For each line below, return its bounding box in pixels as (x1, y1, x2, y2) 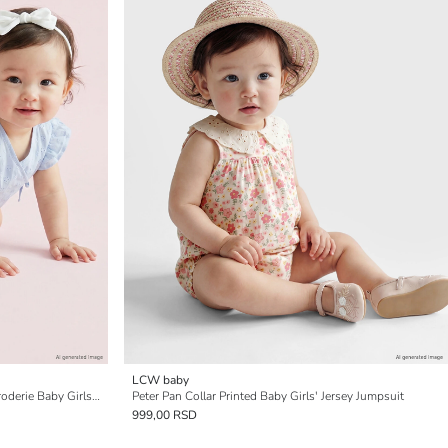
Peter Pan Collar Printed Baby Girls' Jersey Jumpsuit (132, 388, 404, 404)
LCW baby (132, 372, 189, 388)
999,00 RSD (132, 407, 197, 423)
